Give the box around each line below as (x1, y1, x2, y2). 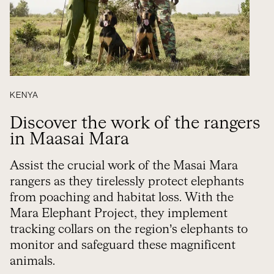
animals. (10, 255, 55, 267)
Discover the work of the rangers (10, 115, 261, 132)
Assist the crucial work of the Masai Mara (10, 160, 238, 172)
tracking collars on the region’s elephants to (10, 223, 248, 235)
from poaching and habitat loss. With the (10, 191, 234, 204)
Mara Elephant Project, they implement (10, 207, 228, 220)
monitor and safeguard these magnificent (10, 239, 235, 251)
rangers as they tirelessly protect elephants (10, 176, 244, 188)
